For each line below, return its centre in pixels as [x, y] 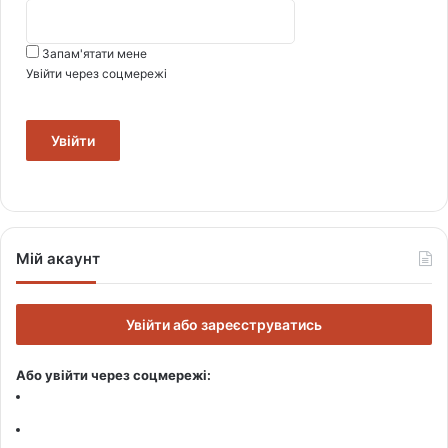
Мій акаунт [58, 258]
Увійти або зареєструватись [224, 324]
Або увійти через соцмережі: [113, 374]
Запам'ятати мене [94, 53]
